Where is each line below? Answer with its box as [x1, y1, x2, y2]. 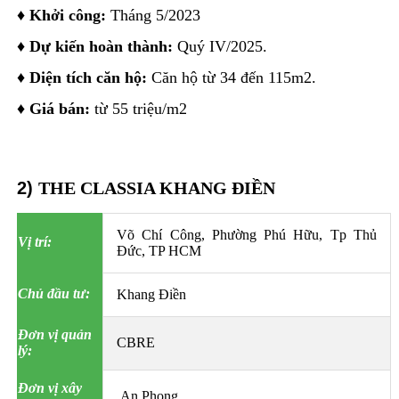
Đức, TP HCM [116, 243, 201, 259]
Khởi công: [28, 6, 106, 25]
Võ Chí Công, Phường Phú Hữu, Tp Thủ [116, 227, 377, 243]
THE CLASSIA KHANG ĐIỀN [37, 177, 275, 198]
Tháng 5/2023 [105, 6, 200, 25]
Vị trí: [17, 234, 52, 250]
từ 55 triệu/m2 [89, 100, 187, 118]
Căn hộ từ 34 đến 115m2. [146, 69, 316, 87]
